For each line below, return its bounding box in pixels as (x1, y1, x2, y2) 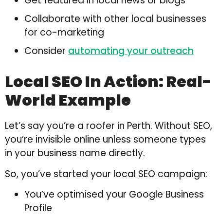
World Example (5, 89, 131, 111)
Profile (24, 201, 52, 215)
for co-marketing (24, 26, 104, 39)
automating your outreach (68, 44, 194, 58)
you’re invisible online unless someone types (5, 133, 206, 146)
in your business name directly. (5, 146, 145, 160)
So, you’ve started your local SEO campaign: (5, 167, 207, 181)
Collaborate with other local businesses (24, 12, 206, 26)
